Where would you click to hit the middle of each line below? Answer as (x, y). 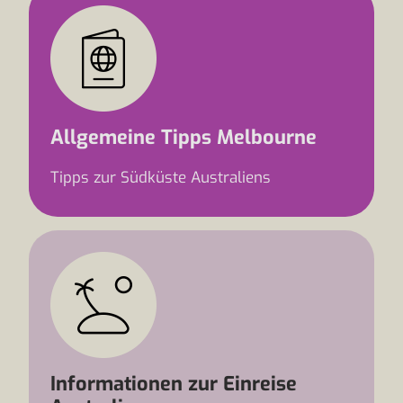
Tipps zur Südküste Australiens (161, 178)
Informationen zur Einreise (174, 384)
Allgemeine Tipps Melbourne (184, 137)
